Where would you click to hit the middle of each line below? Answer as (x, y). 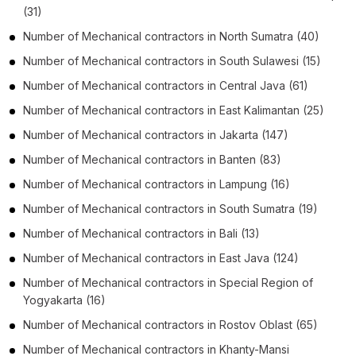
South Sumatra (257, 208)
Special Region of (266, 282)
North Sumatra (256, 36)
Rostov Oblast (256, 324)
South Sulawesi (259, 60)
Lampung (243, 184)
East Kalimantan (259, 110)
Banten (238, 159)
